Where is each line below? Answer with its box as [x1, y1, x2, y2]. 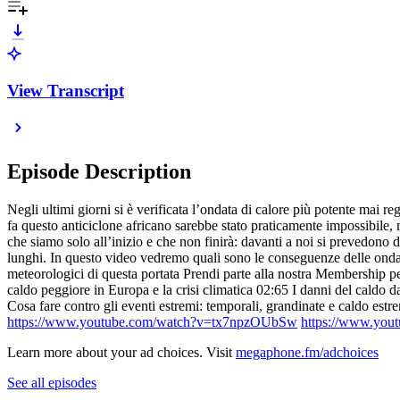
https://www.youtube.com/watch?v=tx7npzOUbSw [7, 314, 297, 330]
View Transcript [7, 80, 124, 100]
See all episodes [7, 375, 96, 391]
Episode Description [7, 160, 191, 184]
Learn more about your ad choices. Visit [7, 345, 236, 361]
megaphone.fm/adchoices [236, 345, 379, 361]
